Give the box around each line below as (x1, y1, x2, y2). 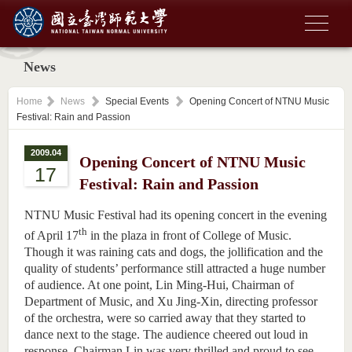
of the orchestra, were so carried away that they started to (24, 311, 306, 325)
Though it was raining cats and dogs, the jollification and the (24, 245, 323, 259)
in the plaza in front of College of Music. (86, 229, 291, 243)
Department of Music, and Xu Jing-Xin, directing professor (24, 295, 317, 309)
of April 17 (24, 229, 79, 243)
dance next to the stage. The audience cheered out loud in (24, 328, 308, 342)
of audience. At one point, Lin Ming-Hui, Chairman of (24, 278, 294, 292)
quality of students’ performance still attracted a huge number (24, 262, 325, 276)
